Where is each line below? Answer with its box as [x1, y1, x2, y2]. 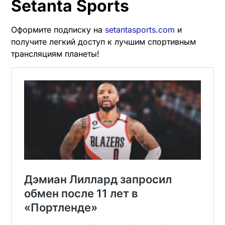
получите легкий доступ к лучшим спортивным [11, 37, 196, 47]
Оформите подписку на [11, 25, 105, 35]
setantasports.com [105, 25, 175, 35]
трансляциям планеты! [11, 49, 99, 59]
